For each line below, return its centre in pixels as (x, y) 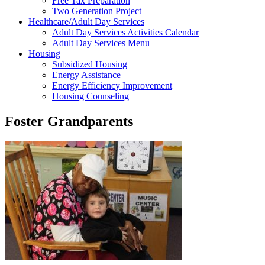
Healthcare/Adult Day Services (86, 22)
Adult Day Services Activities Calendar (125, 32)
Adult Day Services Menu (101, 43)
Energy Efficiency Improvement (112, 85)
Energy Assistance (86, 75)
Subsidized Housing (90, 64)
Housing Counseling (91, 96)
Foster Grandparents (69, 121)
